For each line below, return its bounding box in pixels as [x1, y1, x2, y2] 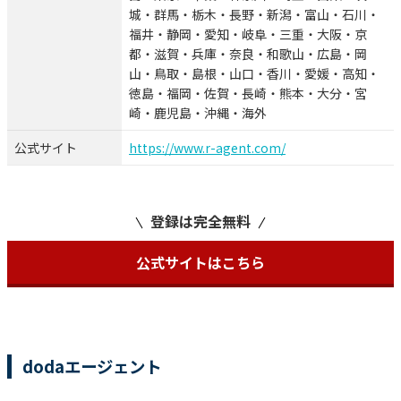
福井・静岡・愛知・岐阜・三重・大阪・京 [129, 25, 367, 44]
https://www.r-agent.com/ [129, 139, 286, 158]
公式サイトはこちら [136, 252, 265, 274]
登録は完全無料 [150, 210, 251, 233]
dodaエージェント [22, 354, 161, 379]
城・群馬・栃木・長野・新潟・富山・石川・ [129, 5, 380, 24]
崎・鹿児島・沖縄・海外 [129, 104, 267, 123]
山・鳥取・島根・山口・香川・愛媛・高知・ [129, 64, 380, 83]
